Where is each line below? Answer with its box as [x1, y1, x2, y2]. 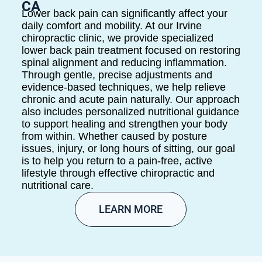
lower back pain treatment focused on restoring [21, 44, 240, 57]
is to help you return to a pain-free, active [21, 155, 212, 167]
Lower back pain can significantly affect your [21, 8, 227, 20]
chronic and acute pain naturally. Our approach [21, 94, 240, 106]
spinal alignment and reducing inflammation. [21, 57, 227, 69]
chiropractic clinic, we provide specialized [21, 32, 213, 44]
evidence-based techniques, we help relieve [21, 81, 226, 94]
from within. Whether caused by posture [21, 130, 207, 143]
